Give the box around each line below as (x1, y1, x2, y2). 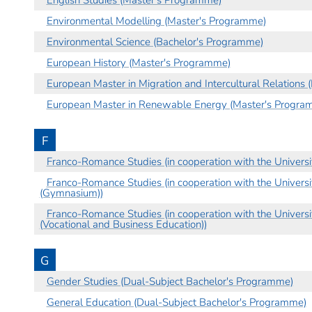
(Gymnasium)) (39, 185, 103, 200)
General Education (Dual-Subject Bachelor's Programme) (46, 295, 306, 309)
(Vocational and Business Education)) (39, 217, 207, 231)
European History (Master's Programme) (46, 55, 231, 70)
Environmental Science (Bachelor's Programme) (46, 34, 263, 49)
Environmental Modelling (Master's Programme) (46, 13, 266, 28)
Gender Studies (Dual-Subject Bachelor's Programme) (46, 274, 293, 288)
